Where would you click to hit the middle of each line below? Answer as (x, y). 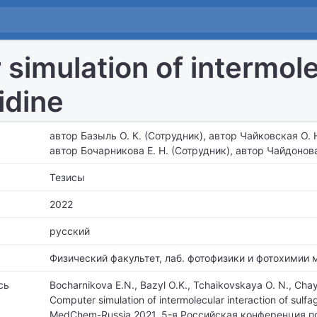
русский (70, 231)
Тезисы (67, 177)
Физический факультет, (106, 258)
